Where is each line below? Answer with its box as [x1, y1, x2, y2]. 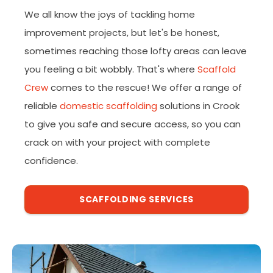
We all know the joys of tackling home [24, 8, 195, 21]
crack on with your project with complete [24, 136, 210, 149]
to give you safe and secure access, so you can [24, 118, 241, 130]
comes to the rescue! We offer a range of [48, 81, 242, 94]
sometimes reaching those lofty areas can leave [24, 44, 247, 57]
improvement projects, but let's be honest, [24, 26, 219, 39]
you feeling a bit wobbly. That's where [24, 63, 197, 76]
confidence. [24, 154, 78, 167]
